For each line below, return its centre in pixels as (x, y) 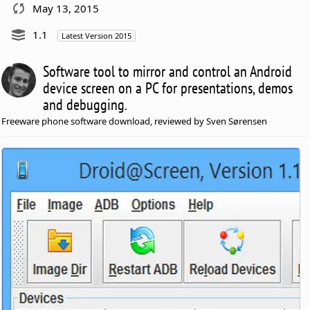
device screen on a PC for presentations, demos (168, 88)
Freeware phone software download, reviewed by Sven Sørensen (135, 121)
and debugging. (85, 104)
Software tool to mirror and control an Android (168, 71)
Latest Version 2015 (97, 35)
